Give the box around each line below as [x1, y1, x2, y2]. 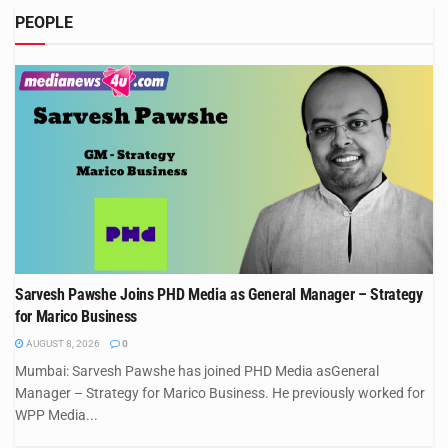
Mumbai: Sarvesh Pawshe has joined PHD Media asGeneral [15, 362, 379, 379]
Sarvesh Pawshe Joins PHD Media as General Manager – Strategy [15, 284, 423, 304]
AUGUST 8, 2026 [24, 337, 100, 349]
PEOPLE [15, 12, 73, 32]
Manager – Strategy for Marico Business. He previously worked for [15, 384, 425, 401]
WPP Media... [15, 406, 98, 423]
